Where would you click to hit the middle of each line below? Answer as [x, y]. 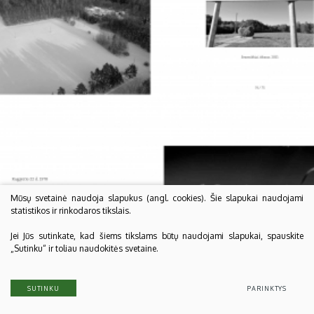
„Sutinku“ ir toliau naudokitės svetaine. [84, 249]
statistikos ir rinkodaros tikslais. [71, 211]
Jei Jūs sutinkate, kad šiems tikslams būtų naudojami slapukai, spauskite [157, 236]
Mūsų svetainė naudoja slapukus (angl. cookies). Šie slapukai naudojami [157, 198]
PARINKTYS [267, 288]
